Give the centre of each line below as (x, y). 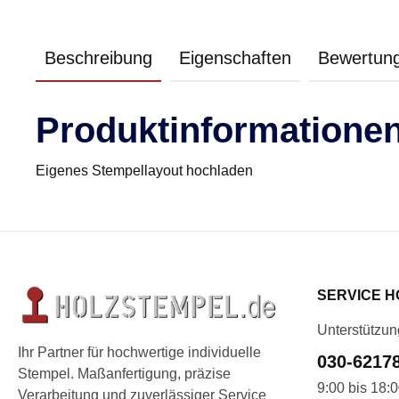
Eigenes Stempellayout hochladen (144, 170)
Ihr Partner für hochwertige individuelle (139, 353)
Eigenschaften (235, 57)
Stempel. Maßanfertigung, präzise (124, 374)
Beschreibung (98, 57)
